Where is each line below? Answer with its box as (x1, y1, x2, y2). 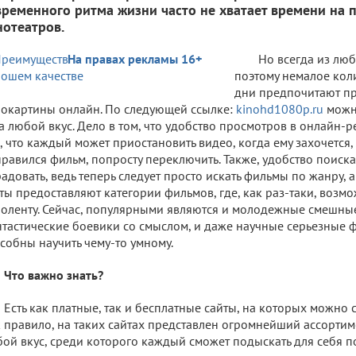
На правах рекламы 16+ (68, 50, 202, 67)
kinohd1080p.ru (236, 100, 323, 117)
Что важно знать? (4, 266, 103, 283)
